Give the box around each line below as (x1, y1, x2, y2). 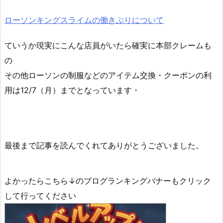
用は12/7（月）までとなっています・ (4, 85, 140, 95)
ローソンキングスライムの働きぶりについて (4, 14, 164, 25)
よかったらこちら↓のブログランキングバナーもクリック (4, 176, 211, 186)
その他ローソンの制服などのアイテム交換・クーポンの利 (4, 70, 212, 80)
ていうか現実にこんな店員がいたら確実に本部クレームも (4, 40, 212, 50)
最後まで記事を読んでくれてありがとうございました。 (4, 140, 204, 151)
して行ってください (4, 191, 76, 201)
